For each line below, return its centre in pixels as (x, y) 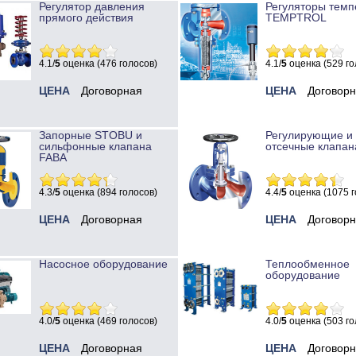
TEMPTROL (296, 18)
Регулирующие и (309, 135)
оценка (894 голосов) (109, 193)
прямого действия (86, 18)
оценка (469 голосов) (109, 321)
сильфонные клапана (95, 147)
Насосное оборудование (103, 264)
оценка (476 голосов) (109, 64)
